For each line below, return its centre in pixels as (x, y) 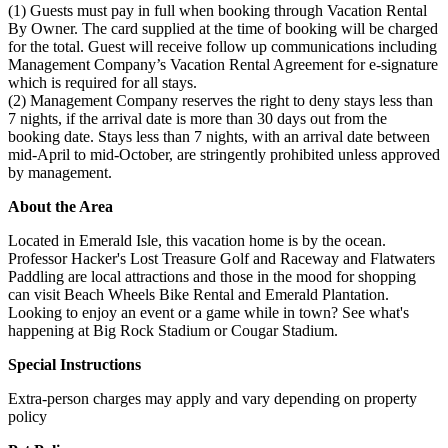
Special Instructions (74, 364)
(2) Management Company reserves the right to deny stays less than (220, 100)
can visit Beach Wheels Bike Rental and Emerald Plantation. (198, 294)
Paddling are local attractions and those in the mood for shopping (212, 276)
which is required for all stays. (102, 82)
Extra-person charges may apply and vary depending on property (212, 398)
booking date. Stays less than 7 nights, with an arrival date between (219, 136)
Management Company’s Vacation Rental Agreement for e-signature (223, 64)
